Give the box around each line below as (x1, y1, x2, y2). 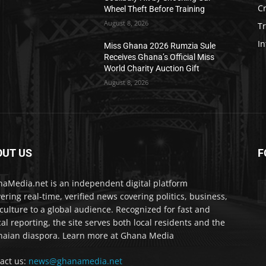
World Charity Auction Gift (104, 64, 200, 73)
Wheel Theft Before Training (104, 4, 205, 14)
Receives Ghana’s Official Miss (104, 52, 215, 62)
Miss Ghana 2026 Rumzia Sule (104, 41, 216, 50)
